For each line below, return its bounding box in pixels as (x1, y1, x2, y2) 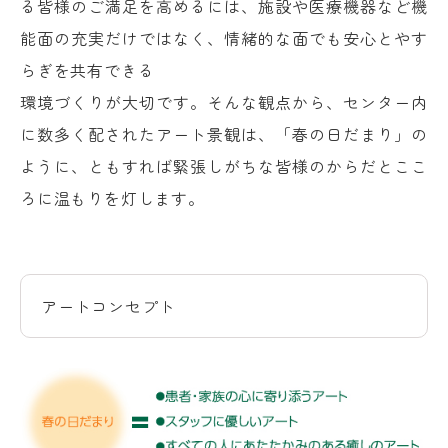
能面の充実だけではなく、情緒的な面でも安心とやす (20, 26, 428, 50)
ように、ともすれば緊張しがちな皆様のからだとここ (20, 154, 428, 178)
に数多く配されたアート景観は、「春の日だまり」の (20, 122, 428, 146)
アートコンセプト (41, 294, 176, 318)
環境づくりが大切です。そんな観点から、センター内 (20, 90, 428, 114)
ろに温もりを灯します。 (20, 186, 205, 210)
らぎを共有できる (20, 58, 155, 82)
